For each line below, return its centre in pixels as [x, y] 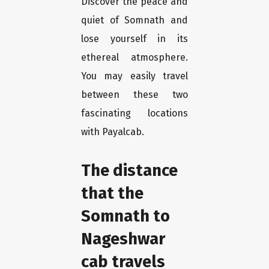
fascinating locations [134, 113]
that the [112, 193]
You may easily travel [134, 76]
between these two [134, 95]
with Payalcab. [113, 132]
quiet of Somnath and [134, 20]
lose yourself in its [134, 39]
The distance [129, 171]
